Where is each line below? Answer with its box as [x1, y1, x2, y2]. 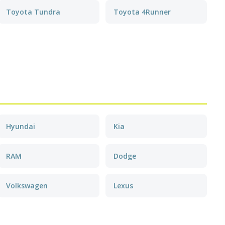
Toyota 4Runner [114, 7, 171, 17]
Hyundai [6, 122, 35, 131]
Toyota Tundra [6, 7, 60, 17]
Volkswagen [6, 181, 48, 190]
